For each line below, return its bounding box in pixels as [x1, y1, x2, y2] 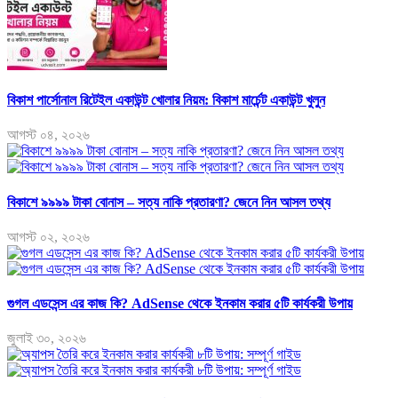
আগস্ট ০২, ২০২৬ [7, 228, 90, 244]
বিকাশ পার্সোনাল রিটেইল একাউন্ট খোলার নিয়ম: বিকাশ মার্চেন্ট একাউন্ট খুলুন [7, 92, 325, 108]
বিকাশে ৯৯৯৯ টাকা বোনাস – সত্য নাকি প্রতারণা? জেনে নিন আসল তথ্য [7, 194, 330, 210]
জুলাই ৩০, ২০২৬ [7, 330, 86, 346]
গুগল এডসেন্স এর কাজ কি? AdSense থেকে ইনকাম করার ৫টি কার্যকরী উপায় [7, 296, 353, 312]
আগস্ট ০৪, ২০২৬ [7, 127, 90, 143]
